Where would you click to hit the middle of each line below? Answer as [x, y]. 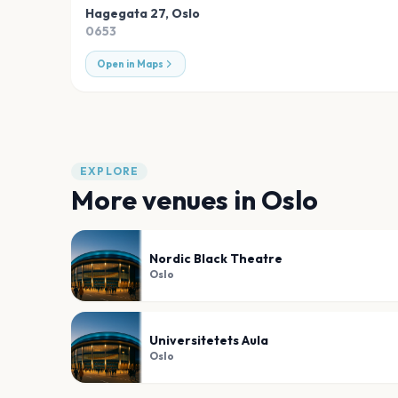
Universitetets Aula [209, 341]
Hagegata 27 [125, 14]
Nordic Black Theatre [216, 259]
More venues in [166, 200]
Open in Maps [130, 64]
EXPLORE [110, 171]
